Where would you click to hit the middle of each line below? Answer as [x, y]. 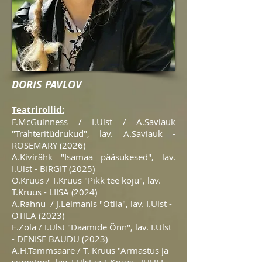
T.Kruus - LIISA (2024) [54, 192]
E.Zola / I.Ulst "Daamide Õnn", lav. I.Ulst [92, 227]
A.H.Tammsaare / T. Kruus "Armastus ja [90, 250]
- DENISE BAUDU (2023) [60, 239]
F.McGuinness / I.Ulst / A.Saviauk [94, 122]
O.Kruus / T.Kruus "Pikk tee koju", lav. [86, 180]
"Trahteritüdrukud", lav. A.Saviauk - [94, 133]
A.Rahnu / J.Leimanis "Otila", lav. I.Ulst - [92, 204]
